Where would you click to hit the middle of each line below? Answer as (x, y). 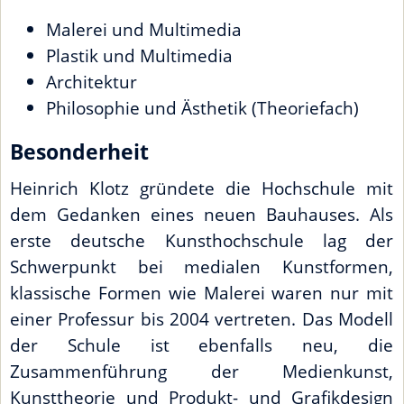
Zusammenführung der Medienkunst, (202, 372)
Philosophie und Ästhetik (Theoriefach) (202, 108)
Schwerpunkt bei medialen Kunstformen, (202, 267)
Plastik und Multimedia (139, 56)
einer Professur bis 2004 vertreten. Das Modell (202, 319)
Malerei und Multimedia (144, 30)
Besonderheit (79, 152)
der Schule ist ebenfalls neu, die (202, 345)
